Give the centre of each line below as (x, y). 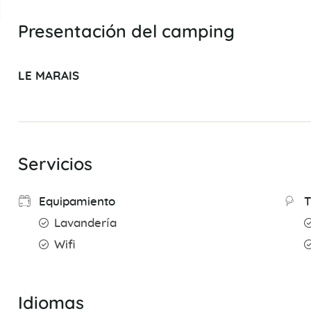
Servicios (55, 164)
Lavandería (85, 224)
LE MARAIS (48, 77)
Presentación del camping (126, 31)
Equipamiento (77, 202)
